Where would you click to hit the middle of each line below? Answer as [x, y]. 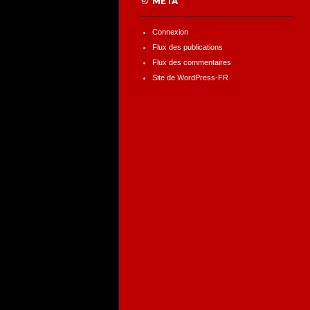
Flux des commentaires [192, 62]
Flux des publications [188, 47]
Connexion [170, 32]
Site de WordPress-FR [190, 77]
